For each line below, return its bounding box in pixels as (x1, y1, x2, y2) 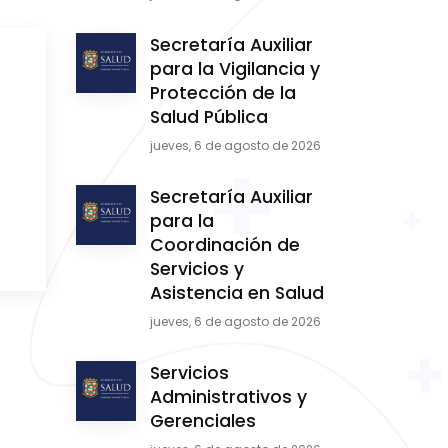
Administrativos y (150, 385, 307, 409)
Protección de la (150, 81, 296, 105)
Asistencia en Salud (150, 281, 324, 305)
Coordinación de (150, 233, 300, 257)
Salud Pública (150, 105, 268, 129)
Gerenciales (150, 409, 256, 433)
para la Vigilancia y (150, 57, 320, 81)
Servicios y (150, 257, 244, 281)
